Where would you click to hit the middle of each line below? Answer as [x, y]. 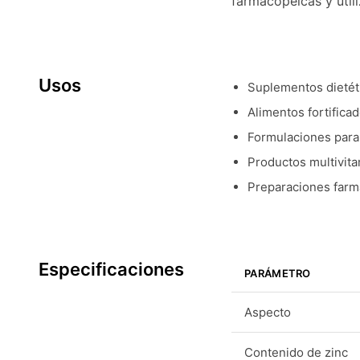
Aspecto [268, 312]
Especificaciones [111, 269]
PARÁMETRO [278, 273]
